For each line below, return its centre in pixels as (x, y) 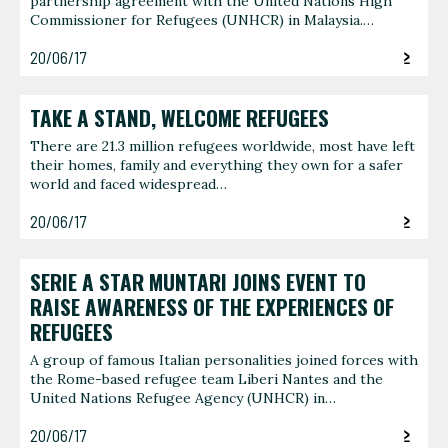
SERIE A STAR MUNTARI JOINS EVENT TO (198, 281)
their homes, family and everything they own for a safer (216, 165)
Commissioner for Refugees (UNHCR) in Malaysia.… (202, 20)
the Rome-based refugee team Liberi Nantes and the (206, 379)
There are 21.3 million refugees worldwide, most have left (222, 146)
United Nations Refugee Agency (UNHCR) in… (183, 398)
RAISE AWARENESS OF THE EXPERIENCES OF (212, 306)
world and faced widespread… (128, 184)
